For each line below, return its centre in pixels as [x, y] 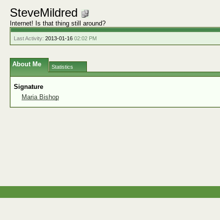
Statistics [62, 67]
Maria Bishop [40, 97]
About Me [27, 64]
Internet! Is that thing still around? [58, 23]
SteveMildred [45, 13]
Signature [28, 87]
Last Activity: [29, 38]
